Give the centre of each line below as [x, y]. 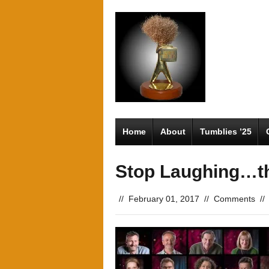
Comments [234, 199]
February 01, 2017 [164, 199]
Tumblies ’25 [226, 131]
